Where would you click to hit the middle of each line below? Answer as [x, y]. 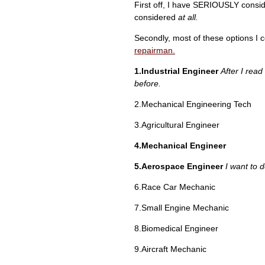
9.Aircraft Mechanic [170, 249]
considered [156, 17]
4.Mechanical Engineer [180, 146]
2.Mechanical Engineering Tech [193, 104]
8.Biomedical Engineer [176, 228]
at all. [188, 17]
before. [148, 83]
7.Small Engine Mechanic [182, 208]
